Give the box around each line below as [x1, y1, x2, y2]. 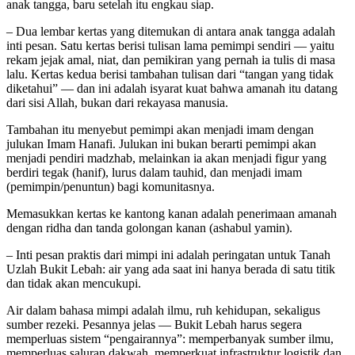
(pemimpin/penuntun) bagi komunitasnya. [6, 179, 215, 193]
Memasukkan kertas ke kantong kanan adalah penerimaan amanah [6, 206, 337, 220]
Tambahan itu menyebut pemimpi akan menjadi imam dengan [6, 122, 314, 136]
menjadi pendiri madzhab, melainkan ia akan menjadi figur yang [6, 151, 326, 165]
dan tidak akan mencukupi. [6, 276, 141, 290]
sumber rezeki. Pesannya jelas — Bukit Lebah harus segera [6, 317, 302, 331]
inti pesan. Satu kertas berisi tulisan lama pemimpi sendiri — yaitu [6, 38, 334, 52]
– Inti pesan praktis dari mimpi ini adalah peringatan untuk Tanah [6, 247, 330, 261]
